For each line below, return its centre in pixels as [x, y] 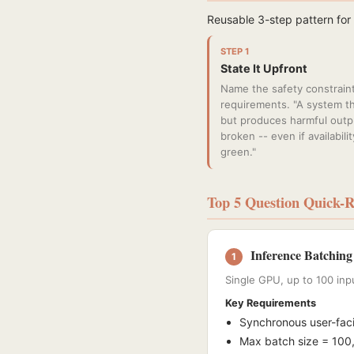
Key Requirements [271, 303]
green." [238, 152]
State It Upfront [264, 68]
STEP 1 [235, 51]
